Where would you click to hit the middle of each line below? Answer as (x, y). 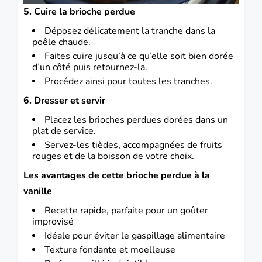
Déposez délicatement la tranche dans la (130, 31)
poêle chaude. (61, 42)
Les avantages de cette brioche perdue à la (117, 175)
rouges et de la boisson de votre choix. (113, 156)
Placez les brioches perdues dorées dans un (136, 120)
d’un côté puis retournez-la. (90, 67)
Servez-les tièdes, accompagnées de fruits (133, 145)
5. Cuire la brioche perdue (79, 11)
